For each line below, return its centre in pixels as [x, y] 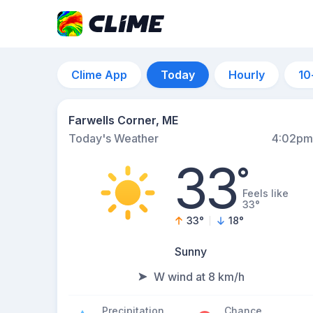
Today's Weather [114, 138]
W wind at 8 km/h [199, 277]
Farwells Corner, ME [123, 120]
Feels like [266, 193]
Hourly [247, 75]
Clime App [99, 75]
